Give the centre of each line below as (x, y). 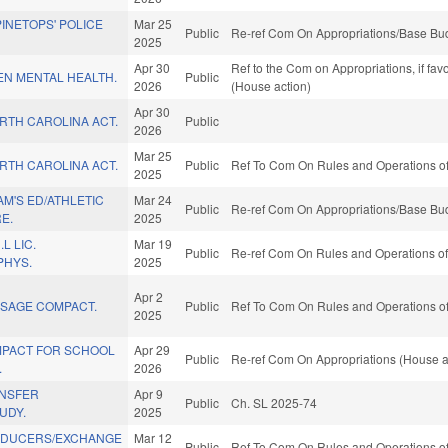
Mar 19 (153, 244)
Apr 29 (152, 350)
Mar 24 (153, 200)
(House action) (271, 86)
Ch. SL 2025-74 (274, 403)
